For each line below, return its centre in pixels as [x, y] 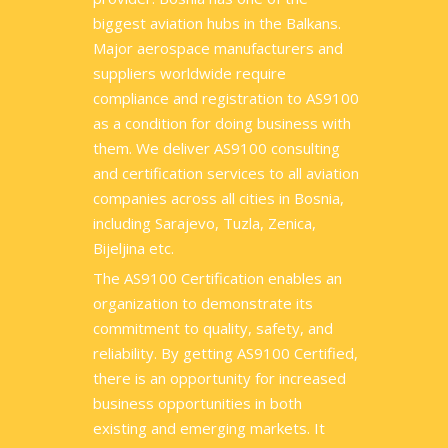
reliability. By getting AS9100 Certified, [225, 353]
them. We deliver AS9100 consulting [216, 148]
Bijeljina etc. [133, 248]
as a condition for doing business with [222, 123]
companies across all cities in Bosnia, [218, 198]
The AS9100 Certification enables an [217, 278]
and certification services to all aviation [226, 173]
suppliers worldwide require [189, 73]
